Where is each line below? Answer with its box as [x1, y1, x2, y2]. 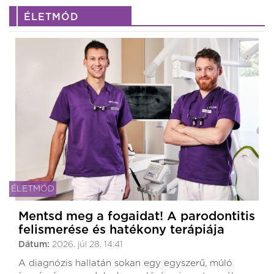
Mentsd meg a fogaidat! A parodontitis [18, 210, 255, 223]
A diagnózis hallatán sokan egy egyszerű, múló [18, 258, 232, 268]
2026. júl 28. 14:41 [52, 240, 123, 249]
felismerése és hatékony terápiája [18, 223, 224, 236]
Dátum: [18, 240, 52, 249]
